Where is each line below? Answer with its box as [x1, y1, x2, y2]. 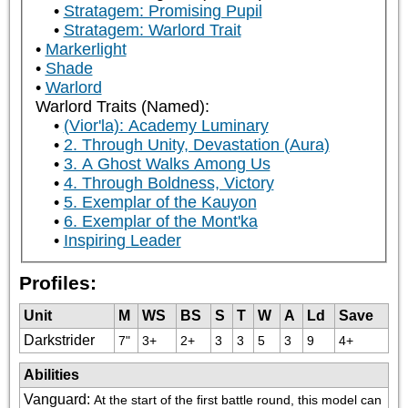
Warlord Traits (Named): [35, 97, 209, 117]
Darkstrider [24, 331, 95, 348]
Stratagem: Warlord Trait [63, 21, 241, 40]
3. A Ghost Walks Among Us [63, 155, 270, 174]
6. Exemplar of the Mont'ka [63, 212, 258, 231]
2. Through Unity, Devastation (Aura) [63, 136, 330, 155]
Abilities [24, 366, 79, 382]
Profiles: [19, 271, 97, 293]
